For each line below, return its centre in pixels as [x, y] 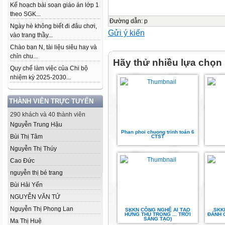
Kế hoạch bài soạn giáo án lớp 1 [54, 5]
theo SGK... [25, 14]
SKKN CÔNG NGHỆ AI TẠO [158, 210]
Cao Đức [22, 161]
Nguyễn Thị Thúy [33, 149]
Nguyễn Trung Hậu [36, 125]
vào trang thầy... [31, 35]
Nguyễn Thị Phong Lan [42, 209]
